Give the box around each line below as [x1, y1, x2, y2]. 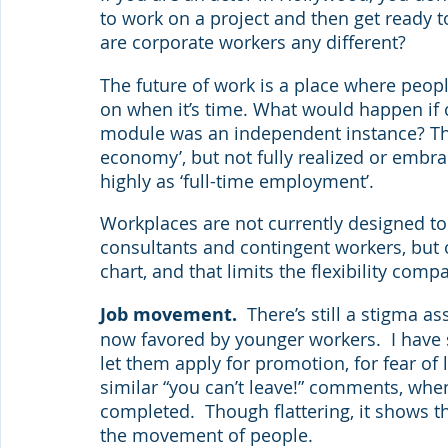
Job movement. [100, 302, 242, 328]
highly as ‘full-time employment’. [100, 168, 374, 193]
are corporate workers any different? [100, 30, 406, 55]
